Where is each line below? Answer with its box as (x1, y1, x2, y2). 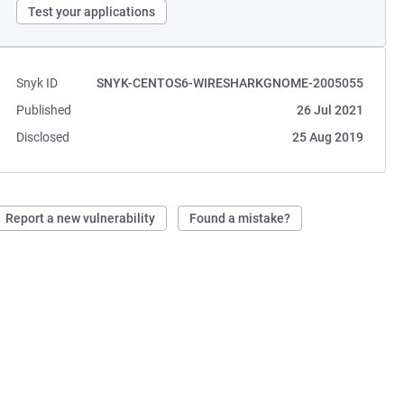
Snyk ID (16, 76, 59, 90)
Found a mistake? (189, 211, 291, 225)
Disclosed (16, 130, 70, 144)
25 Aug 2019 (291, 130, 363, 144)
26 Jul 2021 (296, 103, 363, 117)
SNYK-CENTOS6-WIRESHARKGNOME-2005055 (96, 76, 363, 90)
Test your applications (28, 5, 156, 19)
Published (16, 103, 72, 117)
